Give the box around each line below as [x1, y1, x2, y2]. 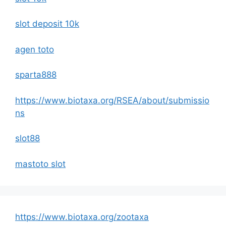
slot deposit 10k [15, 19, 79, 29]
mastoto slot [15, 158, 66, 169]
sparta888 [15, 70, 56, 80]
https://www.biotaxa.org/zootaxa [15, 211, 149, 222]
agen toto [15, 44, 54, 54]
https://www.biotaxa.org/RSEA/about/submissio [15, 95, 209, 105]
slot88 [15, 133, 40, 144]
